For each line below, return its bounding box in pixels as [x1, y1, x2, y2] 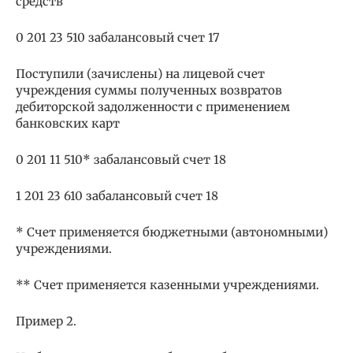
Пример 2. [16, 314, 76, 329]
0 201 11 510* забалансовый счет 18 [16, 152, 226, 168]
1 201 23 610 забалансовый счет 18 [16, 188, 218, 204]
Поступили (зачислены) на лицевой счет [16, 66, 265, 82]
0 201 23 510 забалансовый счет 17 [16, 30, 220, 46]
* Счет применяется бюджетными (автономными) [16, 225, 328, 240]
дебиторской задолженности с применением [16, 99, 290, 115]
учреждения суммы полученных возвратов [16, 83, 282, 98]
